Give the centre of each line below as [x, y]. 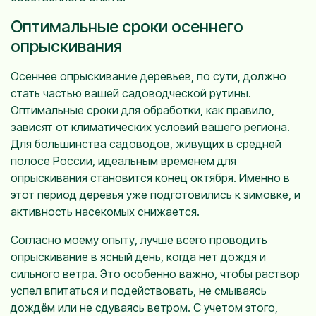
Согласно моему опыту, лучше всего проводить [139, 239]
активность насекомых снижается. [105, 211]
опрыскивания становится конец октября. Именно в [150, 177]
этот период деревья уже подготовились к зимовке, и [156, 194]
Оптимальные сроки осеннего [127, 26]
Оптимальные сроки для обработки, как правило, [142, 110]
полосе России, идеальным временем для [123, 160]
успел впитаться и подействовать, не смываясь [139, 290]
